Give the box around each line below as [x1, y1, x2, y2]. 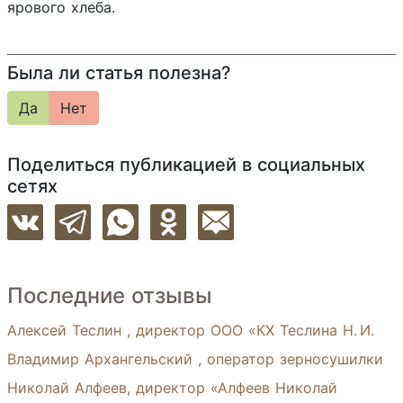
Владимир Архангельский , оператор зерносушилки [7, 350, 383, 368]
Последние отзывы [7, 282, 212, 309]
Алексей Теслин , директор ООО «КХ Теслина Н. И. [7, 321, 374, 339]
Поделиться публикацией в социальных [7, 154, 365, 175]
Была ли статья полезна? [7, 62, 231, 84]
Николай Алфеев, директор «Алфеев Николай [7, 379, 337, 397]
